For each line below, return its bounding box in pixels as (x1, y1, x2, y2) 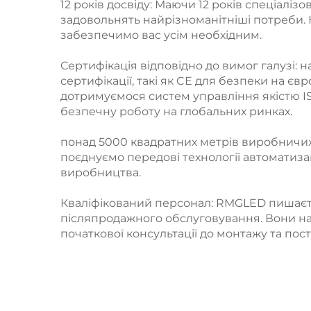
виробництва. (60, 166, 141, 179)
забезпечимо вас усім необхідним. (60, 28, 262, 42)
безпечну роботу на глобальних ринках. (60, 105, 292, 118)
